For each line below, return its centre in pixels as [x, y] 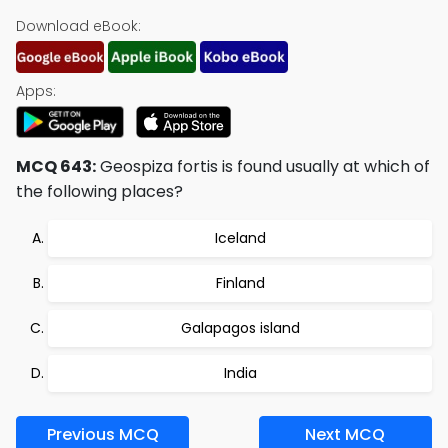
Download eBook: [78, 26]
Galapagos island [240, 328]
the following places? [99, 191]
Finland [240, 283]
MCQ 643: [56, 166]
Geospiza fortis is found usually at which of [263, 166]
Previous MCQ [102, 434]
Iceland [240, 238]
